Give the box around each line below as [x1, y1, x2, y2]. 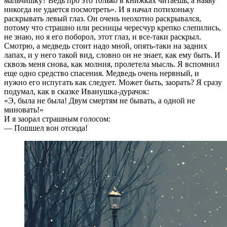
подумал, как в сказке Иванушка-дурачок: [4, 87, 149, 96]
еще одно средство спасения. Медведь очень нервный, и [4, 69, 199, 78]
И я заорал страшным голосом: [4, 115, 110, 124]
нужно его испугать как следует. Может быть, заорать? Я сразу [4, 78, 222, 87]
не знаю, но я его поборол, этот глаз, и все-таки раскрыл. [4, 32, 201, 42]
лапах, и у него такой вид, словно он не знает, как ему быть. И [4, 51, 220, 60]
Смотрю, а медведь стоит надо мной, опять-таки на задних [4, 42, 207, 51]
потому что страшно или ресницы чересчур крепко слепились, [4, 23, 221, 32]
